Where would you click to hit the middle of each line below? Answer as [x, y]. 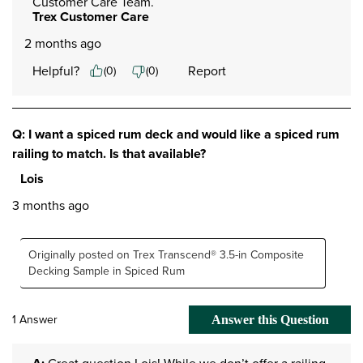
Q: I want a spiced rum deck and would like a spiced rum [176, 134]
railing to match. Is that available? [109, 153]
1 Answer [35, 319]
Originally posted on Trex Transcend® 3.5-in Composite [166, 254]
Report [207, 70]
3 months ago [51, 205]
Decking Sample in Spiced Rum [107, 271]
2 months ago [63, 43]
